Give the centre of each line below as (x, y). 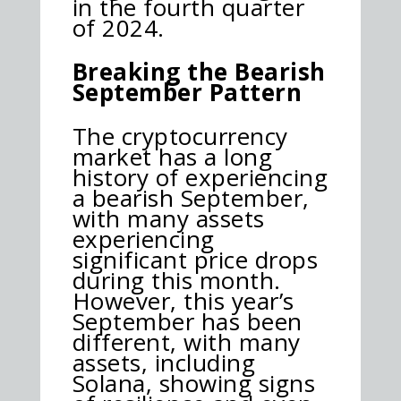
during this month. (176, 280)
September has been (187, 321)
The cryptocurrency (180, 136)
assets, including (164, 362)
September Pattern (187, 92)
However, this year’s (183, 300)
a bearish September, (191, 197)
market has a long (172, 156)
